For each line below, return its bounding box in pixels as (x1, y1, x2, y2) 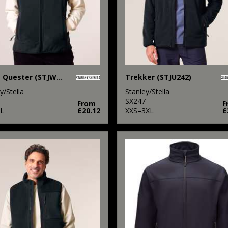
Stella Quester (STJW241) (56, 72, 63, 82)
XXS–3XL (125, 105, 154, 116)
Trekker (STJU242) (125, 72, 191, 82)
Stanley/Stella (125, 86, 169, 96)
